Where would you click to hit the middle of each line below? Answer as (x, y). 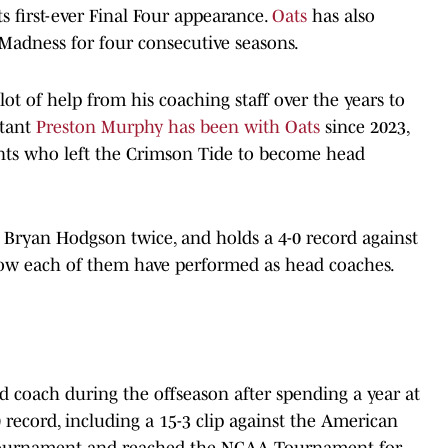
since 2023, (364, 126)
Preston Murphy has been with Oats (178, 126)
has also (341, 15)
